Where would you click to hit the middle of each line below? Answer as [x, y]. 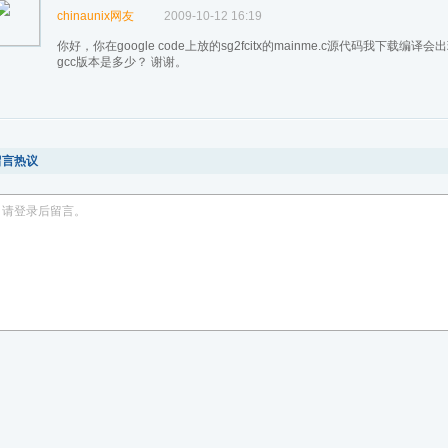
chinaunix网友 [95, 16]
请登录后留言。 [44, 211]
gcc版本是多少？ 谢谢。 [122, 62]
